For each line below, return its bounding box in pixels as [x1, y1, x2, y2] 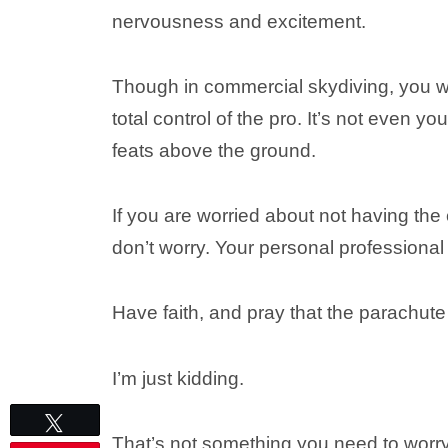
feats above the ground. [112, 139, 316, 161]
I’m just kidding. [112, 367, 244, 389]
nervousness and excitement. [112, 10, 366, 32]
